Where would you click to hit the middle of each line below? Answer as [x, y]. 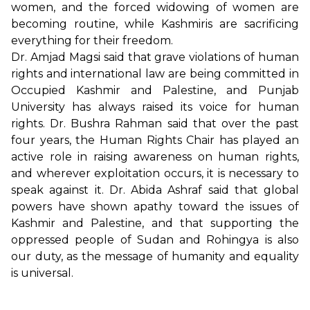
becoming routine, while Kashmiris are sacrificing [155, 24]
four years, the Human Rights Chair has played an [155, 140]
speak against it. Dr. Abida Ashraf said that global [155, 190]
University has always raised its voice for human [155, 107]
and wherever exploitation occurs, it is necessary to [155, 174]
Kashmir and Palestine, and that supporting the [155, 224]
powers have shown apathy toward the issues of [155, 207]
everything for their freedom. [92, 41]
